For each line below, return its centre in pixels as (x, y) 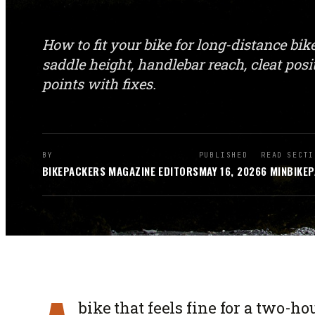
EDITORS (177, 171)
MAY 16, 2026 (230, 171)
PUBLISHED (223, 155)
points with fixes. (99, 84)
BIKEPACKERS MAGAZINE (99, 171)
